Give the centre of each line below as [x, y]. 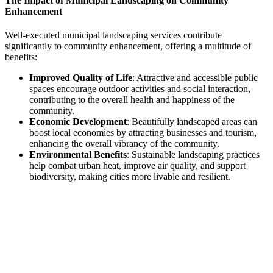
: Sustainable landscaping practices [193, 155]
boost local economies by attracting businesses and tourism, [143, 133]
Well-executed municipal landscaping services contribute [113, 35]
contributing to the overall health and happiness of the [132, 100]
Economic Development [78, 122]
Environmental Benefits [78, 155]
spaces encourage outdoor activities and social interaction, [140, 89]
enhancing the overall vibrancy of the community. [124, 144]
